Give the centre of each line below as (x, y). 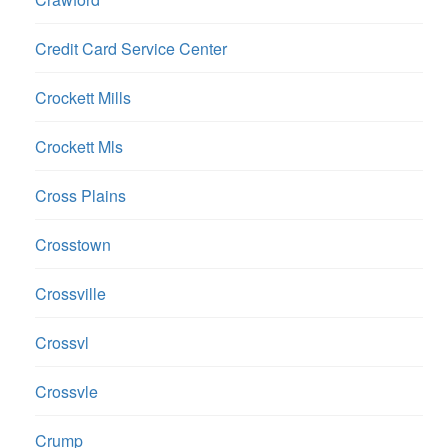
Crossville (70, 294)
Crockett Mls (79, 147)
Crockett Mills (83, 98)
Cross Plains (80, 196)
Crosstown (73, 245)
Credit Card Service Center (131, 49)
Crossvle (66, 392)
